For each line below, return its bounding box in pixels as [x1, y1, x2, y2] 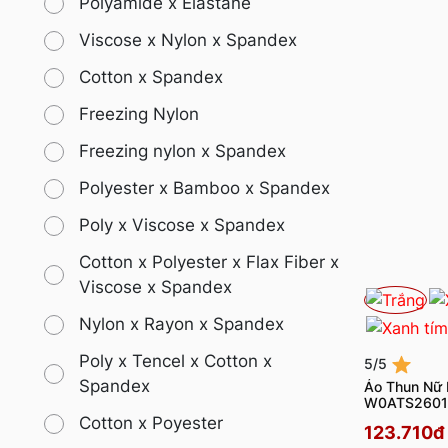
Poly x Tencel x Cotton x [79, 351, 272, 372]
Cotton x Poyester [79, 413, 223, 434]
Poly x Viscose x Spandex [79, 215, 285, 236]
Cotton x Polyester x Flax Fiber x [79, 252, 339, 273]
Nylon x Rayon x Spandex [79, 314, 284, 335]
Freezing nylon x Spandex [79, 141, 286, 162]
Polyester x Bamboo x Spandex [79, 178, 330, 199]
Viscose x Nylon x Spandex [79, 30, 297, 51]
